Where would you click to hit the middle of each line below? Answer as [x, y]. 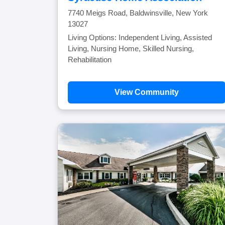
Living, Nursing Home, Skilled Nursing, [131, 48]
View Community [147, 92]
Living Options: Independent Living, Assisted [140, 37]
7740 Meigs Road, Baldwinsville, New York [138, 13]
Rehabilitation [90, 60]
